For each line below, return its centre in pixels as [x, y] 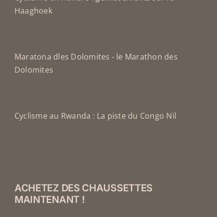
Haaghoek [33, 11]
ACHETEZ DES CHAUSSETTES [84, 188]
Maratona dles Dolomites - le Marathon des [96, 57]
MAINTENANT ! [49, 200]
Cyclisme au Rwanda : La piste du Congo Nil [95, 116]
